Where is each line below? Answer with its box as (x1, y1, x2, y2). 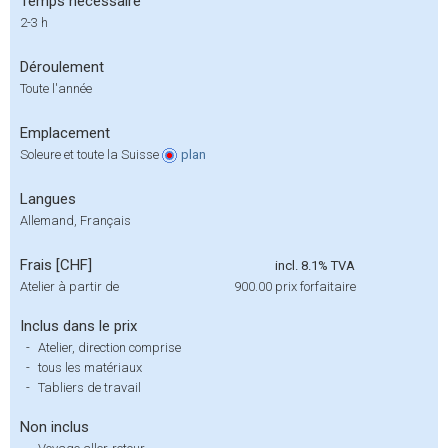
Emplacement (20, 124, 110, 142)
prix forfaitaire (275, 279, 356, 294)
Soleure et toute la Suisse (20, 147, 162, 162)
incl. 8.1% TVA (275, 258, 355, 273)
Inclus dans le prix (20, 317, 137, 335)
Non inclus (20, 418, 89, 436)
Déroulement (20, 58, 104, 76)
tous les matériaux (38, 360, 142, 375)
